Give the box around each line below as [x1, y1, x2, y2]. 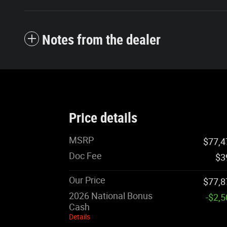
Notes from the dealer [42, 31, 161, 48]
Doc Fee [69, 150, 102, 161]
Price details [69, 109, 137, 126]
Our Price [69, 174, 105, 185]
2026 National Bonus [69, 190, 153, 201]
